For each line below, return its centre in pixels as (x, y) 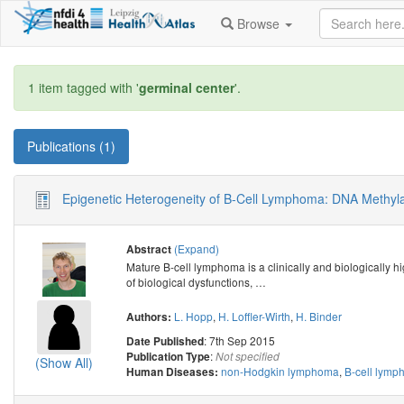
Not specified (248, 356)
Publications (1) (71, 146)
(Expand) (197, 248)
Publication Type (169, 356)
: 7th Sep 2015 (240, 340)
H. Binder (319, 316)
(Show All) (64, 363)
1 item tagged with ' (83, 87)
